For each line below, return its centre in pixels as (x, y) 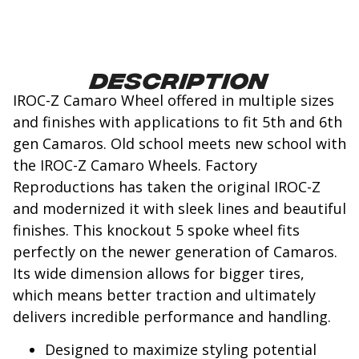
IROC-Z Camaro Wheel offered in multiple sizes (173, 101)
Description (179, 79)
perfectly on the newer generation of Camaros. (175, 252)
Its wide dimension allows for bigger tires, (159, 274)
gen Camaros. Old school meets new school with (179, 144)
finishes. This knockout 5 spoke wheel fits (156, 230)
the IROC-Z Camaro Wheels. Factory (135, 165)
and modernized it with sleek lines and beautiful (179, 209)
